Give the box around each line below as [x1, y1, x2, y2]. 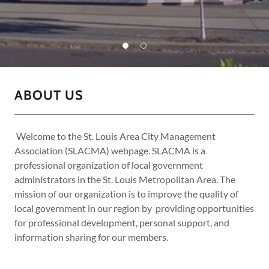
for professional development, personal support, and [14, 217, 231, 228]
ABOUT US [14, 87, 83, 103]
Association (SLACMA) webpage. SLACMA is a [14, 145, 205, 156]
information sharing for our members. [14, 231, 170, 243]
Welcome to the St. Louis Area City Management [14, 130, 216, 142]
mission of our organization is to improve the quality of [14, 188, 238, 199]
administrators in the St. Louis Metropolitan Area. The [14, 174, 235, 185]
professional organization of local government [14, 159, 203, 171]
